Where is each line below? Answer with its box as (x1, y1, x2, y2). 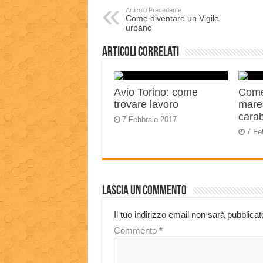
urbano (125, 23, 152, 33)
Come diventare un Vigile (125, 14, 219, 23)
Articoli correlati (102, 46, 179, 60)
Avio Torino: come (113, 86, 198, 99)
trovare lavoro (113, 99, 178, 111)
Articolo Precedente (125, 6, 181, 14)
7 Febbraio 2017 (122, 115, 177, 124)
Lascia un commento (102, 184, 187, 198)
